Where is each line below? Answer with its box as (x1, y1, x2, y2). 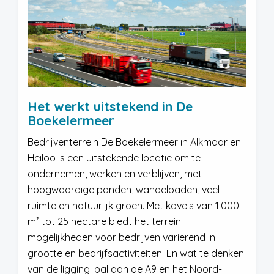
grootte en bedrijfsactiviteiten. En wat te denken (28, 247, 244, 259)
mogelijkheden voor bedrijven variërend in (28, 231, 215, 243)
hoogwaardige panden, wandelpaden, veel (28, 183, 220, 196)
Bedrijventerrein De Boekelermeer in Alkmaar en (28, 136, 241, 148)
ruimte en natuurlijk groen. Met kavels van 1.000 (28, 199, 239, 212)
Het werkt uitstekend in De (28, 98, 193, 114)
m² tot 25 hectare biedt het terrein (28, 215, 181, 228)
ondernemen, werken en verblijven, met (28, 168, 202, 180)
